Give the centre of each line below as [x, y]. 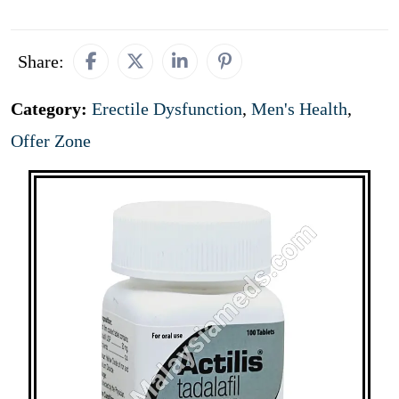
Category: [51, 109]
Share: [41, 61]
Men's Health [299, 109]
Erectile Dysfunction [167, 109]
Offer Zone [51, 141]
